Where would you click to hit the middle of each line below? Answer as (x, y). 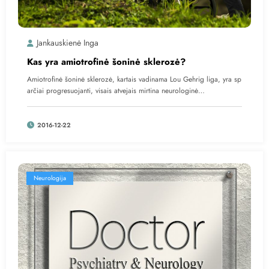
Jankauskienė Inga (68, 42)
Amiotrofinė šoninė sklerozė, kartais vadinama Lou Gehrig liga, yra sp (134, 79)
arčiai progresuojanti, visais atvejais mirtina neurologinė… (116, 90)
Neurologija (50, 178)
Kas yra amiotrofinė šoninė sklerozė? (106, 62)
